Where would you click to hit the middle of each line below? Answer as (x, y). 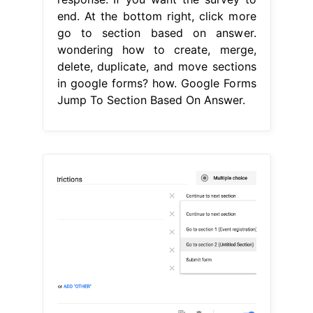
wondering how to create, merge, (156, 49)
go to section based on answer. (156, 32)
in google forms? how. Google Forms (156, 83)
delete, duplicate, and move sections (156, 66)
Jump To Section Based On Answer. (151, 100)
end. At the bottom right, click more (156, 16)
